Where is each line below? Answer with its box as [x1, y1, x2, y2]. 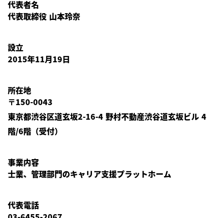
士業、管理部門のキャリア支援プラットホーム [8, 168, 171, 180]
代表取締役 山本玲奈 [8, 10, 80, 22]
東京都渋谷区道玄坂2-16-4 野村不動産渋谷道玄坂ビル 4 [8, 110, 206, 123]
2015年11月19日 [8, 53, 70, 65]
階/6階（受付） [8, 125, 62, 137]
